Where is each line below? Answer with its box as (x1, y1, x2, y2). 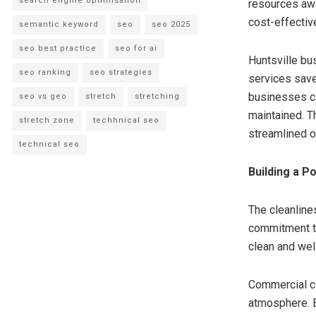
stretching (135, 92, 180, 102)
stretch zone (19, 116, 75, 126)
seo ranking (19, 68, 71, 78)
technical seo (19, 140, 80, 150)
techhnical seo (93, 116, 159, 126)
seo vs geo (19, 92, 67, 102)
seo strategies (90, 68, 152, 78)
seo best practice (19, 44, 97, 54)
